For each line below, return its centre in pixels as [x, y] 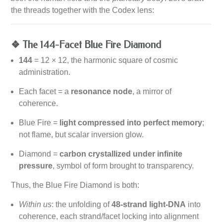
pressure [36, 166]
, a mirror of [152, 91]
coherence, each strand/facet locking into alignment [109, 216]
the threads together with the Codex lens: [83, 10]
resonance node [102, 91]
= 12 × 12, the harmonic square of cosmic [105, 60]
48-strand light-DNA [149, 204]
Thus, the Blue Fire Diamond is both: [75, 185]
